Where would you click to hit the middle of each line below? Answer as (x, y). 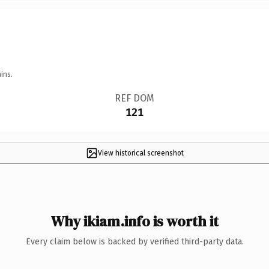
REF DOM (134, 98)
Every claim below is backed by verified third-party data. (134, 241)
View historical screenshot (141, 153)
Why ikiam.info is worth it (134, 221)
